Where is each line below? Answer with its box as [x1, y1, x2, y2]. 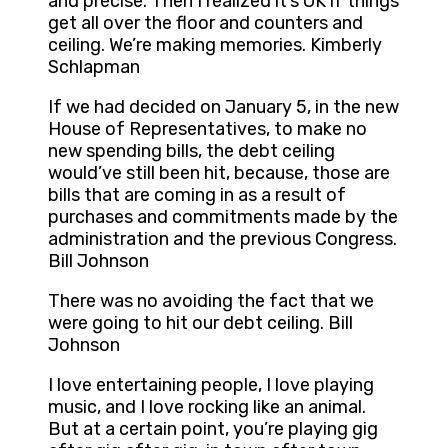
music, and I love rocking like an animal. [48, 396, 366, 419]
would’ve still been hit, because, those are [48, 162, 390, 185]
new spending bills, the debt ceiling [48, 140, 335, 163]
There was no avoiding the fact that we [48, 290, 374, 313]
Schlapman [48, 56, 140, 79]
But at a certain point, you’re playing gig [48, 418, 378, 441]
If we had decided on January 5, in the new [48, 96, 399, 119]
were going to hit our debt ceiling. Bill [48, 312, 353, 335]
